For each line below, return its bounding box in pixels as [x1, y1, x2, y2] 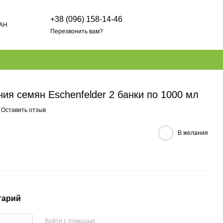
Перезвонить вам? [50, 27, 104, 35]
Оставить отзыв [1, 107, 46, 113]
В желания [178, 129, 208, 136]
